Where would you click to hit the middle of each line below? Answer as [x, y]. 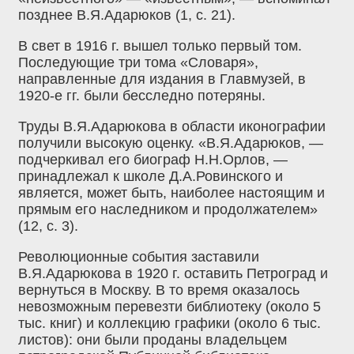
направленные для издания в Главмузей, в [162, 79]
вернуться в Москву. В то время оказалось [159, 290]
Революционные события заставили [139, 257]
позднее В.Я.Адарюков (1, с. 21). [127, 15]
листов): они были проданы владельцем [153, 340]
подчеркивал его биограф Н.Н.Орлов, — [153, 160]
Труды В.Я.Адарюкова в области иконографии [172, 127]
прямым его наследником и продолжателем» [168, 210]
